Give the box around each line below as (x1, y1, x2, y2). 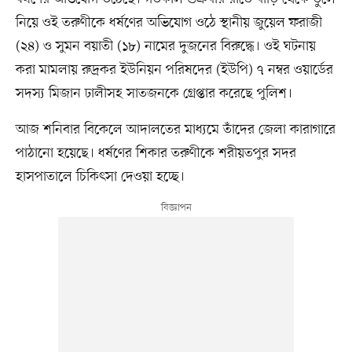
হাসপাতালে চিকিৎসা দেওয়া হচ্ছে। (15, 167, 185, 187)
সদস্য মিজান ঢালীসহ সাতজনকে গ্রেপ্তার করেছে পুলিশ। (15, 84, 292, 104)
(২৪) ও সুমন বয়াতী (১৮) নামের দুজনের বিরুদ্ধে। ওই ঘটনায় (15, 37, 316, 57)
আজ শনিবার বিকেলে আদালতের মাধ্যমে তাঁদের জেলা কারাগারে (15, 120, 335, 140)
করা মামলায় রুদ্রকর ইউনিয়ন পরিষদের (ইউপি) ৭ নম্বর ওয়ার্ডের (15, 60, 333, 80)
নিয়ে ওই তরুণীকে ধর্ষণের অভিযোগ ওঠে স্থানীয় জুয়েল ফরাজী (15, 13, 322, 33)
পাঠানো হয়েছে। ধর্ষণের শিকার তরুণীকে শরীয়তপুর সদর (15, 144, 296, 163)
